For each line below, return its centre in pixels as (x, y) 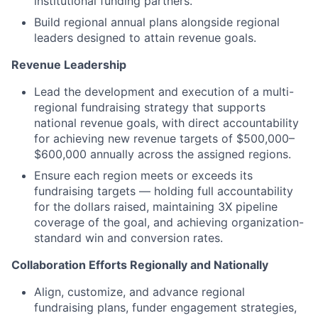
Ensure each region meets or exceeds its (143, 175)
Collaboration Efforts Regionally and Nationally (140, 265)
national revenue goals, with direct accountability (166, 123)
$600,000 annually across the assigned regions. (163, 154)
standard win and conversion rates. (128, 238)
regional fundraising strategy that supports (150, 107)
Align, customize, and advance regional (139, 292)
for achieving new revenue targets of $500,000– (164, 138)
